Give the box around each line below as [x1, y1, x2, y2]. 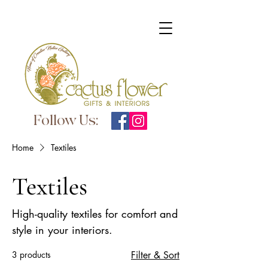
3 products [12, 249, 51, 260]
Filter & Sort [131, 249, 179, 261]
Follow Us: [33, 112, 99, 129]
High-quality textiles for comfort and [12, 206, 178, 221]
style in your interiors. [12, 223, 112, 237]
